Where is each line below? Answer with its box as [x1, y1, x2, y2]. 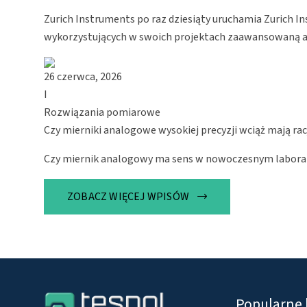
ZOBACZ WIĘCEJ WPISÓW [67, 188, 189, 204]
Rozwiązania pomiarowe [44, 104, 160, 120]
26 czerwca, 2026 [44, 69, 122, 84]
